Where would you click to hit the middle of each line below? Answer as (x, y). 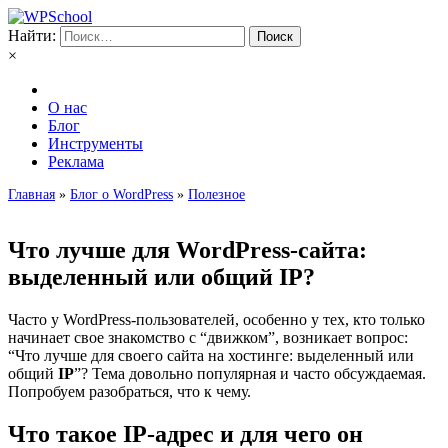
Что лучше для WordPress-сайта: (187, 249)
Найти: (32, 35)
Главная (31, 194)
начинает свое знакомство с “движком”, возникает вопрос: (208, 337)
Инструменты (95, 143)
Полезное (216, 194)
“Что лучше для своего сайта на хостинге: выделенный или (211, 355)
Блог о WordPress (121, 194)
